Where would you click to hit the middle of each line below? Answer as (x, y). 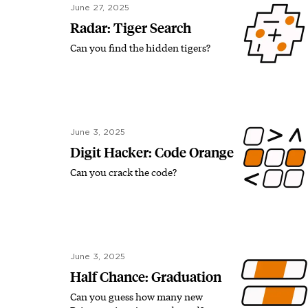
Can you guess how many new (136, 297)
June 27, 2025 (100, 8)
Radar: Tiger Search (131, 28)
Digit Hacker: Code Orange (152, 153)
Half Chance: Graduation (146, 277)
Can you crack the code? (123, 172)
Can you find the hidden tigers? (140, 48)
